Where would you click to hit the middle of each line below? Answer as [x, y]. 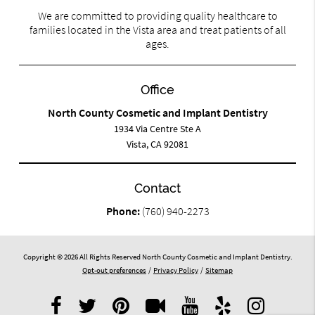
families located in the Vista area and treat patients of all [157, 30]
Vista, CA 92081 [157, 144]
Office [157, 90]
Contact [157, 188]
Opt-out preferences [114, 270]
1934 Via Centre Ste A [157, 129]
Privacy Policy [176, 270]
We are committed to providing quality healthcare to [157, 16]
